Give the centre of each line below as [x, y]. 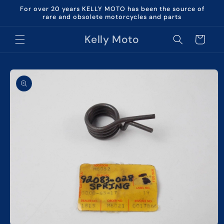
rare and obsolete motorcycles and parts [112, 17]
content [28, 16]
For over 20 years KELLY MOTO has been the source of [112, 9]
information [30, 87]
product [23, 78]
